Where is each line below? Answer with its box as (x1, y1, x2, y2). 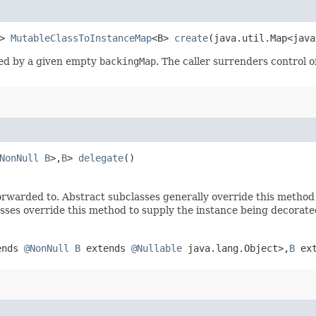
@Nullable (131, 242, 182, 254)
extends (80, 242, 131, 254)
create (174, 32, 208, 44)
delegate (78, 152, 123, 164)
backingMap (99, 55, 156, 67)
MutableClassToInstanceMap (11, 32, 152, 44)
